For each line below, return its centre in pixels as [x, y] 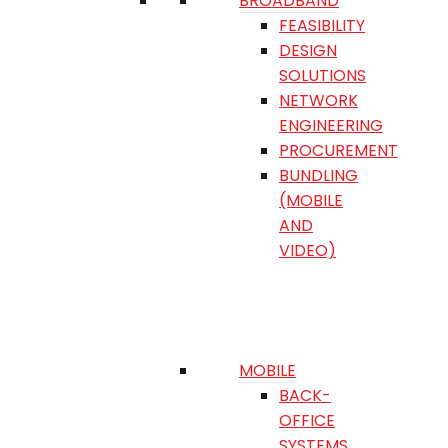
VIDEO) [307, 250]
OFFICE [307, 420]
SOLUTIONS [322, 75]
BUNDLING [318, 175]
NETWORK [318, 100]
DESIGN [308, 50]
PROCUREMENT [338, 150]
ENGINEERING [331, 125]
